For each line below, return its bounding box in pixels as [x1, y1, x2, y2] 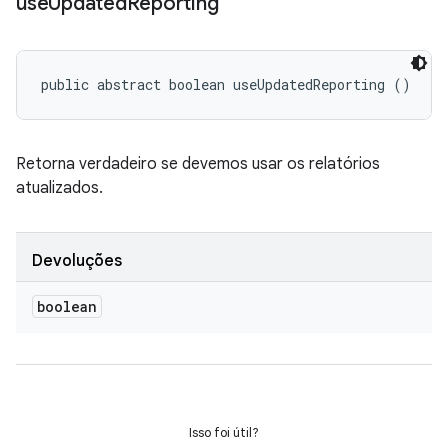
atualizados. [16, 178, 103, 198]
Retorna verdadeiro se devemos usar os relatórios [16, 154, 380, 174]
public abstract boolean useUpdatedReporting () [41, 75, 411, 94]
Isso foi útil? [189, 424, 259, 441]
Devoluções [32, 251, 122, 271]
